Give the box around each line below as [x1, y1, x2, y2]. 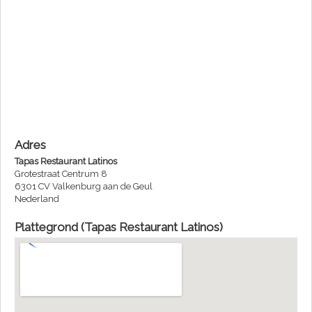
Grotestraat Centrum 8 [15, 168, 107, 179]
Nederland [15, 193, 59, 204]
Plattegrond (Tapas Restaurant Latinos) [15, 219, 223, 234]
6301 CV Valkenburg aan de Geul [15, 180, 153, 192]
